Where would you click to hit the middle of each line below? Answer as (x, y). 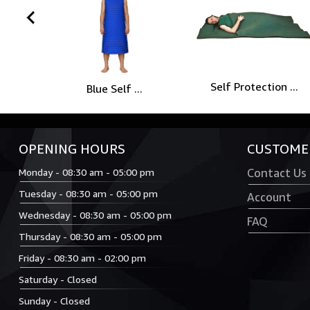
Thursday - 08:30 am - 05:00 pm (90, 236)
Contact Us (277, 173)
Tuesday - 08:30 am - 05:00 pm (88, 193)
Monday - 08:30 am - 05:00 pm (86, 172)
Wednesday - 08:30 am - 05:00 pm (95, 215)
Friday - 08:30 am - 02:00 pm (82, 258)
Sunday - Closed (54, 301)
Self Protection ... (255, 86)
